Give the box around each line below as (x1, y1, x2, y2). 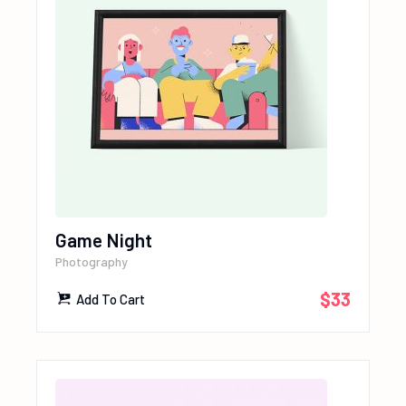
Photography (55, 254, 129, 270)
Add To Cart (76, 291, 146, 308)
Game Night (55, 228, 153, 252)
